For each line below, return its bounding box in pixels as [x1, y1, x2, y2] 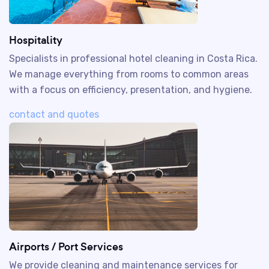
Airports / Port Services [9, 240, 123, 253]
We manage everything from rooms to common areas [9, 68, 249, 80]
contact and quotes [9, 109, 99, 120]
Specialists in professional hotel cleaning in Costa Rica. [9, 53, 258, 64]
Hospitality [9, 33, 62, 47]
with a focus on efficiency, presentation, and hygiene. [9, 84, 252, 95]
